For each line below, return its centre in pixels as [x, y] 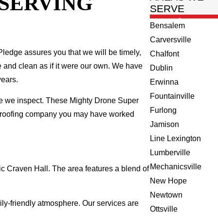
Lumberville [170, 153]
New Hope [169, 181]
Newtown [166, 195]
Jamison [165, 125]
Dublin [162, 68]
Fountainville [173, 96]
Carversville [171, 40]
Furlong [163, 110]
